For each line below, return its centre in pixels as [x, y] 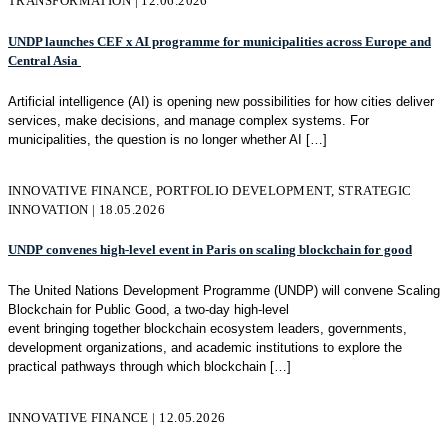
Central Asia [44, 60]
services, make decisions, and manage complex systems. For [188, 120]
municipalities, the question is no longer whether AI [155, 139]
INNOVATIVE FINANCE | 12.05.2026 [117, 418]
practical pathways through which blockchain [137, 367]
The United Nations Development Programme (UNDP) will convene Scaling [224, 291]
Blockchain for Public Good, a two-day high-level [148, 310]
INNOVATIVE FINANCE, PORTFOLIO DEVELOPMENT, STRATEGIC [210, 190]
